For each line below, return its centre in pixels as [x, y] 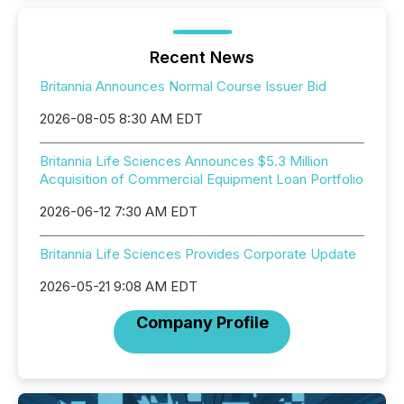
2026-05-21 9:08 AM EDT [119, 286]
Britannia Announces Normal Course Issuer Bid [183, 86]
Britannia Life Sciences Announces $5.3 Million [184, 161]
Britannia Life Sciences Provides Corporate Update [198, 254]
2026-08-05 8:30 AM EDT [121, 119]
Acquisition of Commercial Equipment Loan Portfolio [202, 179]
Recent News [202, 57]
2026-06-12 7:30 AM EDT [119, 211]
